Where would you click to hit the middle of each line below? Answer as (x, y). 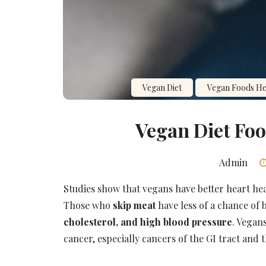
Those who (88, 205)
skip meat (134, 205)
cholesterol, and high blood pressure (148, 221)
